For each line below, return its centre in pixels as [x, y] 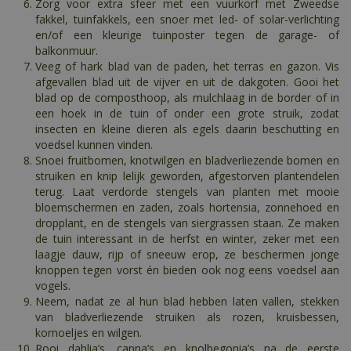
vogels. [53, 286]
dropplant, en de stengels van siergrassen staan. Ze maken [187, 223]
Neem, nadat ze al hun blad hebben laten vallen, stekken [187, 302]
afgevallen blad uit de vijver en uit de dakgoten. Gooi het [187, 82]
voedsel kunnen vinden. [94, 145]
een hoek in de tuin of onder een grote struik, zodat [187, 114]
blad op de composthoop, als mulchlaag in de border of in [187, 98]
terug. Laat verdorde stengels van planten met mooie [187, 192]
